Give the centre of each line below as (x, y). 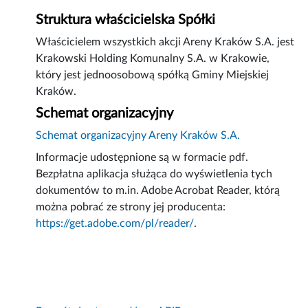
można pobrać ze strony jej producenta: (131, 207)
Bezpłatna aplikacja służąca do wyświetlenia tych (154, 174)
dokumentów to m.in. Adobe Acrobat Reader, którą (158, 191)
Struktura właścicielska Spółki (126, 20)
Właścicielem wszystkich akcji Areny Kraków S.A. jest (165, 42)
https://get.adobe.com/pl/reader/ (115, 224)
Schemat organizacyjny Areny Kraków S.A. (138, 136)
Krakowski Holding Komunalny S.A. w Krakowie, (153, 59)
